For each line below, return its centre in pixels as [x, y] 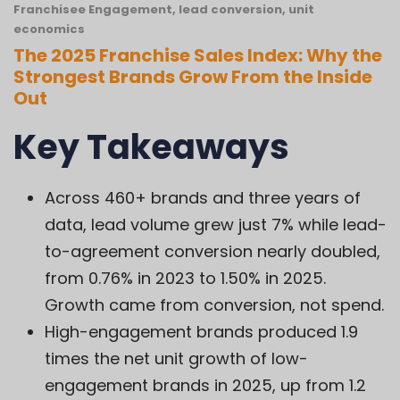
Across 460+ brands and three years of [203, 198]
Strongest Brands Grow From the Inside [193, 77]
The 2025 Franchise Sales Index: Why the [198, 56]
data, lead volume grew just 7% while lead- [216, 225]
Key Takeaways [151, 147]
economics [49, 29]
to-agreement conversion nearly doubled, [212, 252]
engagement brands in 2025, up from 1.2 [205, 386]
